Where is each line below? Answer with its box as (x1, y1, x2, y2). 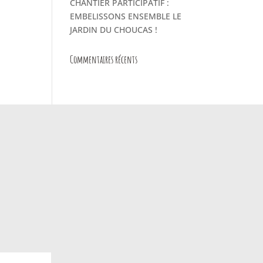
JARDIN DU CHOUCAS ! (70, 24, 158, 35)
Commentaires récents (70, 53, 138, 66)
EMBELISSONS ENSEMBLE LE (70, 11, 182, 22)
